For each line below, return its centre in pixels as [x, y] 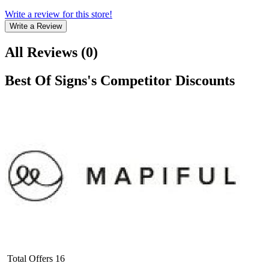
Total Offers [30, 258]
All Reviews [41, 52]
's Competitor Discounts [161, 80]
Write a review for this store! [59, 14]
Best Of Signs [46, 80]
